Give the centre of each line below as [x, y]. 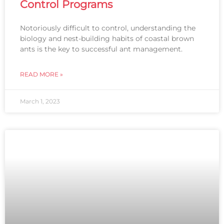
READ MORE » [41, 74]
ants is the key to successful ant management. [102, 49]
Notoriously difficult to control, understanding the [108, 28]
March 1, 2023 [40, 101]
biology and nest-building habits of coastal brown [107, 39]
